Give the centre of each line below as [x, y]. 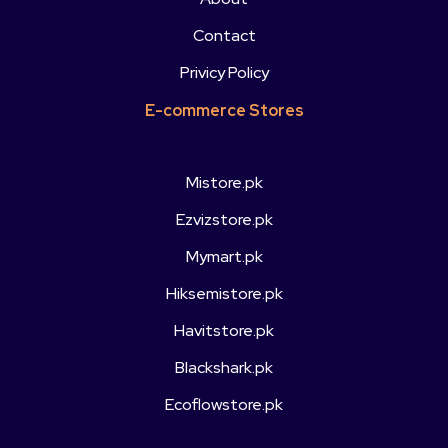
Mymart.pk [224, 257]
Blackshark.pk [224, 368]
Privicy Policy [224, 73]
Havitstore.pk [224, 331]
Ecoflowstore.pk [224, 405]
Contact [224, 36]
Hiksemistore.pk [224, 294]
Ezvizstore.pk [224, 220]
